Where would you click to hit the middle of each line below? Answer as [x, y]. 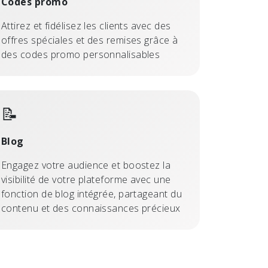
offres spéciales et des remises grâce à [90, 40]
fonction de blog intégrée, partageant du [92, 194]
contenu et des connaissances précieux [91, 208]
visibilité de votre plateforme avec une [86, 179]
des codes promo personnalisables [81, 54]
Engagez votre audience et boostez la [86, 165]
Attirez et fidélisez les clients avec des [86, 26]
